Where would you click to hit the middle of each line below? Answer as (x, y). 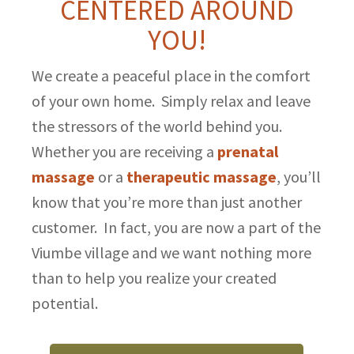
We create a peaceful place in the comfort (171, 75)
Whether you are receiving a (123, 151)
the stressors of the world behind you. (157, 126)
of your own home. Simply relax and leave (171, 100)
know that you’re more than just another (167, 201)
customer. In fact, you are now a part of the (176, 227)
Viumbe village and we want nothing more (171, 252)
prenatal (246, 151)
